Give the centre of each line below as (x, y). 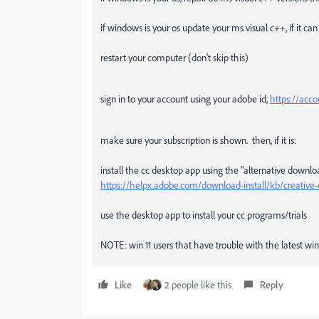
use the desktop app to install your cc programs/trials (204, 215)
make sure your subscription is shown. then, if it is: (198, 140)
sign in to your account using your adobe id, (185, 99)
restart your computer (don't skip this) (174, 58)
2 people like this (198, 285)
